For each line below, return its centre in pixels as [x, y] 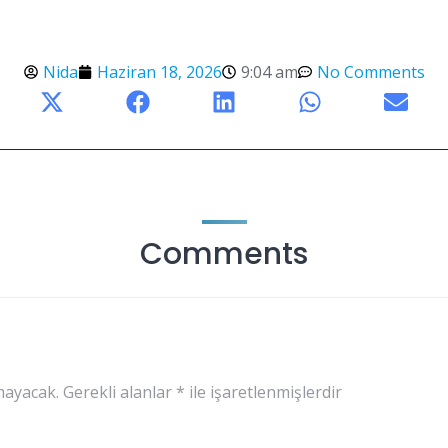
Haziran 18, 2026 [159, 72]
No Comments [370, 72]
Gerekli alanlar [119, 391]
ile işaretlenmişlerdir [263, 391]
